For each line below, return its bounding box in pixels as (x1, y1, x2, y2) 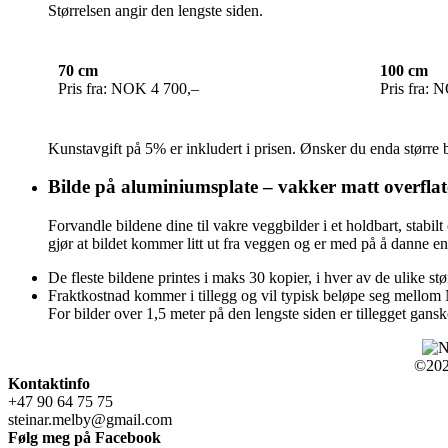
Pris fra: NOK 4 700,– (58, 79, 199, 97)
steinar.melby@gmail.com (8, 411, 172, 429)
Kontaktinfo (8, 375, 90, 393)
